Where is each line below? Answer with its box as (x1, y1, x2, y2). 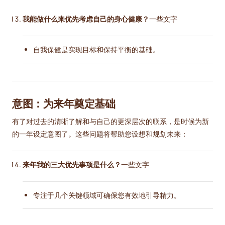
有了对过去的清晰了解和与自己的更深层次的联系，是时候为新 (12, 117, 209, 127)
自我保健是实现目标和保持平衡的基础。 (33, 45, 160, 55)
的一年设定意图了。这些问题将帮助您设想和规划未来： (12, 129, 188, 139)
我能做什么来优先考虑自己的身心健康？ (23, 14, 149, 24)
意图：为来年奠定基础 (12, 96, 115, 110)
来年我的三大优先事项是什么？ (23, 160, 121, 170)
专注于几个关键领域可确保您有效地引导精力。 (33, 190, 181, 200)
